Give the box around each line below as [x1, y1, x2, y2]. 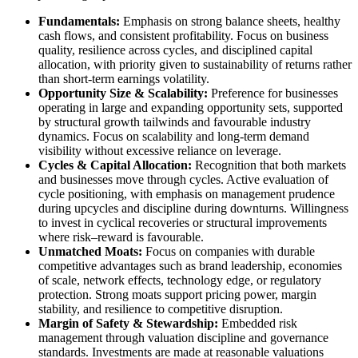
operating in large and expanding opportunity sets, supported [38, 100, 343, 114]
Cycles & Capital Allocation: [38, 157, 192, 172]
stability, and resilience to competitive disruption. [38, 301, 283, 316]
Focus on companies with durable [142, 244, 315, 258]
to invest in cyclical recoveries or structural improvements [38, 215, 327, 229]
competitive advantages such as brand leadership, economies [38, 258, 342, 272]
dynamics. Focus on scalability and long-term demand [38, 129, 309, 143]
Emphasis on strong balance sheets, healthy [120, 14, 340, 28]
